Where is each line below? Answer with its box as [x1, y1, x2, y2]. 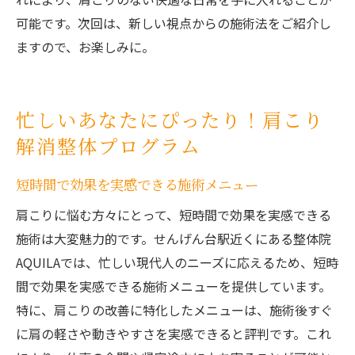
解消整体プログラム [16, 132, 201, 160]
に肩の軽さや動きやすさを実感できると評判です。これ [16, 324, 331, 344]
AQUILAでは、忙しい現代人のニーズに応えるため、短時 [16, 253, 338, 273]
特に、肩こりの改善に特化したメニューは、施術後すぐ [16, 300, 333, 320]
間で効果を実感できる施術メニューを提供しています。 [16, 277, 331, 296]
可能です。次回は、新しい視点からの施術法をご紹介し [16, 13, 331, 33]
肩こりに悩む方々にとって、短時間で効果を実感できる [16, 205, 331, 225]
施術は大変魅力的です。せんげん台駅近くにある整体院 [16, 229, 331, 249]
